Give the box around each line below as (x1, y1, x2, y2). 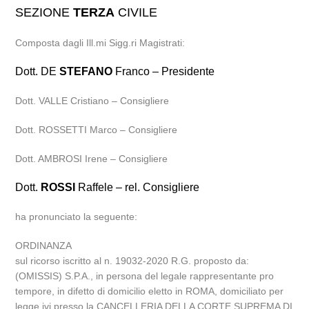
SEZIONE (15, 6, 74, 19)
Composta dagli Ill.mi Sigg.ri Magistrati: (15, 37, 186, 48)
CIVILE (114, 6, 158, 19)
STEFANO (59, 66, 113, 77)
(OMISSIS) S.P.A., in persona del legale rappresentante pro (15, 270, 275, 281)
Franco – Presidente (112, 66, 215, 77)
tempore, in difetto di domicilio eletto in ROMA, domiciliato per (15, 286, 284, 297)
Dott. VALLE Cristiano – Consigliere (15, 95, 170, 106)
